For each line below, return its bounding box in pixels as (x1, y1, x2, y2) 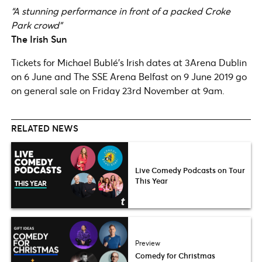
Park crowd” (11, 19, 62, 32)
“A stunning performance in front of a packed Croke (11, 5, 230, 18)
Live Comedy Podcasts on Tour (135, 164, 245, 175)
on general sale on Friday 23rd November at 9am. (11, 84, 225, 97)
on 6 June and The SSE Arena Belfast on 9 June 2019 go (11, 70, 247, 83)
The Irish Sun (11, 33, 67, 46)
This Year (135, 175, 168, 186)
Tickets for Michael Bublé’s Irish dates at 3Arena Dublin (11, 56, 247, 69)
